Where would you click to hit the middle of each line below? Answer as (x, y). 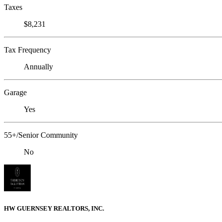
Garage (15, 93)
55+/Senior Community (41, 135)
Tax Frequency (28, 50)
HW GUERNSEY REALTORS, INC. (54, 208)
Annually (38, 67)
